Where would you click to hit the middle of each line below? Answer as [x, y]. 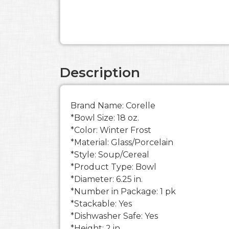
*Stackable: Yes [101, 204]
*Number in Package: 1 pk [123, 191]
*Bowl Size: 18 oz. [105, 118]
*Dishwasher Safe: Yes [114, 216]
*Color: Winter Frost [111, 130]
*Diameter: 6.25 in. [107, 179]
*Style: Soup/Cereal [110, 155]
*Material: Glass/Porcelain [122, 142]
